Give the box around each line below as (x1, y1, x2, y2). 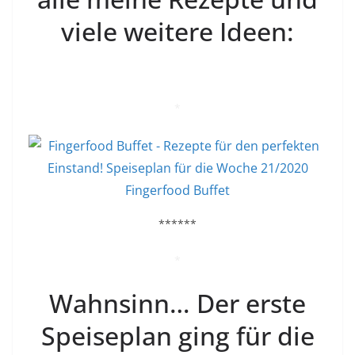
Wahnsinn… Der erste (49, 286, 306, 321)
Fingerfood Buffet (125, 181, 230, 200)
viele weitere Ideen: (61, 14, 294, 49)
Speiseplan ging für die (40, 319, 315, 353)
